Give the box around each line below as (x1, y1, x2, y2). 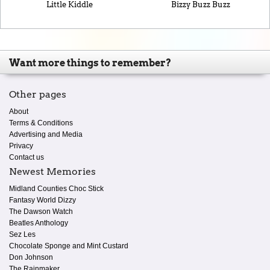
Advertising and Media (9, 130, 83, 139)
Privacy (9, 142, 33, 151)
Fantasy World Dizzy (9, 196, 76, 205)
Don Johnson (9, 253, 53, 262)
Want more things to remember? (9, 57, 171, 69)
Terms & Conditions (9, 119, 73, 128)
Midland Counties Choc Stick (9, 184, 104, 193)
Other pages (9, 89, 66, 101)
